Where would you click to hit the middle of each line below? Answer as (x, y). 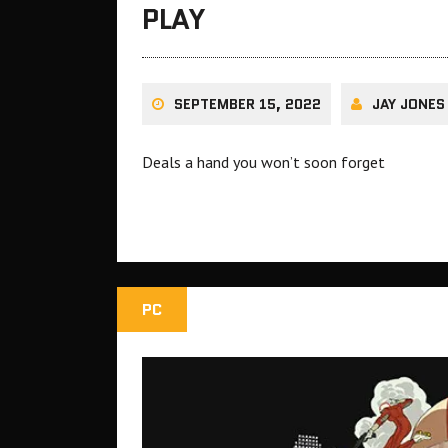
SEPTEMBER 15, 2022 (247, 104)
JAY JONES (408, 104)
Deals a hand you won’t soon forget (263, 162)
